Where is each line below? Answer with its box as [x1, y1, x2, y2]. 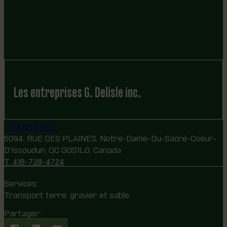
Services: [4, 176, 38, 188]
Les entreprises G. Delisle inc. [14, 80, 141, 100]
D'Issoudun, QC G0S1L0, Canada [4, 143, 121, 155]
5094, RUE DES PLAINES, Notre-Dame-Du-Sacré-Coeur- [4, 131, 217, 143]
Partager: [4, 206, 41, 218]
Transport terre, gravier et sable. [4, 187, 131, 200]
